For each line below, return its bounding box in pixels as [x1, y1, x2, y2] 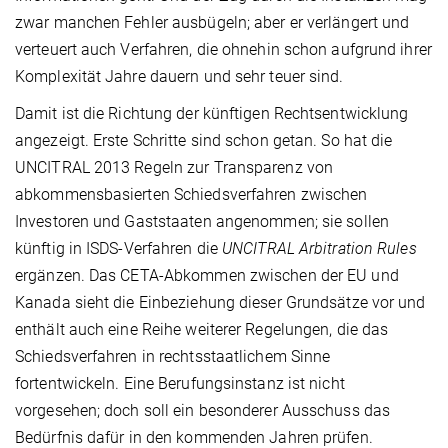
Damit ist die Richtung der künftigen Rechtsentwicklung [15, 103, 409, 123]
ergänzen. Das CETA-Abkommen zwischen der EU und [15, 265, 399, 285]
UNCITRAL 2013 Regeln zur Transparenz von [15, 157, 334, 177]
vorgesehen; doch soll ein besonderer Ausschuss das [15, 400, 391, 420]
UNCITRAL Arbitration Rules [222, 238, 417, 258]
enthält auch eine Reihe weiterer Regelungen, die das [15, 319, 389, 339]
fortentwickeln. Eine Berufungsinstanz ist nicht [15, 373, 345, 393]
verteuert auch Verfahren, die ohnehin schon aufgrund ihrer [15, 39, 432, 59]
